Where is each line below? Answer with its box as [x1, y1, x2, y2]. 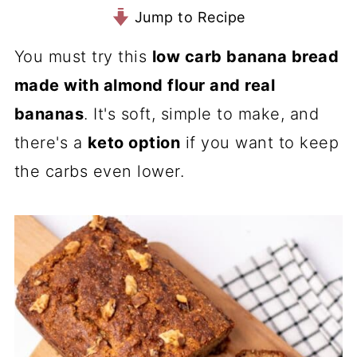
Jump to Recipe [130, 9, 245, 25]
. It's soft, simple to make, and [84, 104, 320, 124]
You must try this [14, 47, 152, 66]
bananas [14, 104, 84, 124]
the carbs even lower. [14, 162, 185, 181]
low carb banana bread [151, 47, 339, 66]
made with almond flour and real [14, 76, 276, 95]
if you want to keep [180, 133, 339, 152]
